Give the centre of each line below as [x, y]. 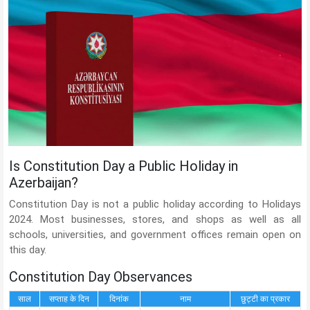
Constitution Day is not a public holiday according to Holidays [155, 204]
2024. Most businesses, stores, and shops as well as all [155, 220]
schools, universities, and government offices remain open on [155, 235]
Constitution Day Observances [101, 277]
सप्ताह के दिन [69, 299]
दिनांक [119, 299]
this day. [28, 250]
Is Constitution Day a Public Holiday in [124, 166]
